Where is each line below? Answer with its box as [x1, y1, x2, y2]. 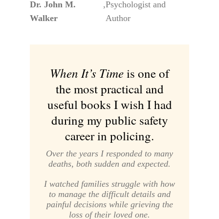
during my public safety [51, 112, 168, 129]
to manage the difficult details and [48, 189, 171, 199]
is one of [124, 65, 169, 82]
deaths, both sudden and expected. [48, 159, 171, 169]
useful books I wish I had [47, 96, 172, 113]
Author [105, 13, 131, 23]
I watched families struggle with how [44, 179, 175, 189]
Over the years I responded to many [46, 149, 173, 159]
